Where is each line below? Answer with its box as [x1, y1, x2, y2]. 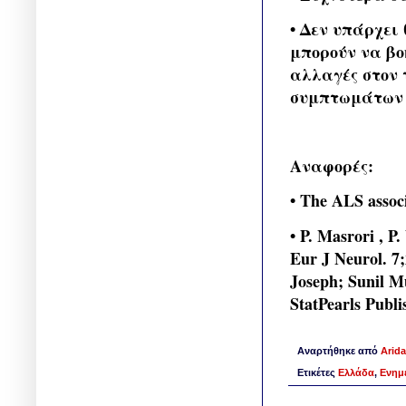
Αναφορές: [290, 154, 373, 179]
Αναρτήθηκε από [297, 344, 381, 356]
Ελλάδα [338, 366, 374, 378]
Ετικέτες [297, 366, 338, 378]
